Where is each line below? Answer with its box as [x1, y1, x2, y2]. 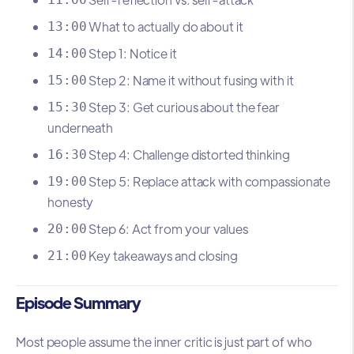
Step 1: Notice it [86, 45, 177, 62]
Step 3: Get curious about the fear [86, 99, 280, 116]
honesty [47, 194, 94, 211]
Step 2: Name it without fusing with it [86, 72, 294, 89]
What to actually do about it [86, 18, 243, 36]
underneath [47, 119, 114, 137]
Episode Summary [16, 292, 141, 313]
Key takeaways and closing [86, 247, 238, 265]
